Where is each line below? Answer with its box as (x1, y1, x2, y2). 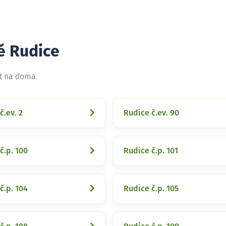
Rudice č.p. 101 (124, 147, 178, 155)
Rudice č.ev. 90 (124, 109, 179, 117)
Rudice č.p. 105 (124, 185, 179, 193)
